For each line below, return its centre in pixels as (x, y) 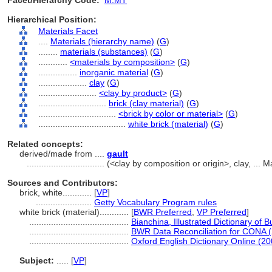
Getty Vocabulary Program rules (155, 202)
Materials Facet (68, 31)
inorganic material (114, 72)
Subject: (37, 260)
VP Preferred (222, 212)
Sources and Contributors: (63, 183)
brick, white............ (57, 192)
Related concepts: (45, 144)
